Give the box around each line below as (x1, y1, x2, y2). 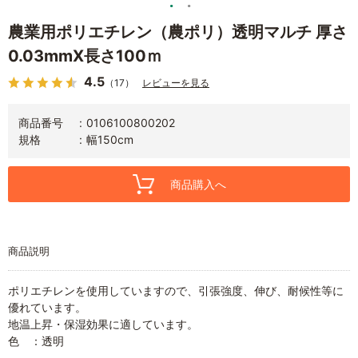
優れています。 (8, 300, 86, 314)
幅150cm (86, 132, 133, 146)
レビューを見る (142, 76, 209, 89)
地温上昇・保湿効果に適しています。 (8, 316, 198, 331)
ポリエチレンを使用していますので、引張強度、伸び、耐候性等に (8, 283, 344, 297)
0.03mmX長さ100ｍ (8, 46, 162, 66)
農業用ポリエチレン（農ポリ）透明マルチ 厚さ (8, 22, 348, 42)
